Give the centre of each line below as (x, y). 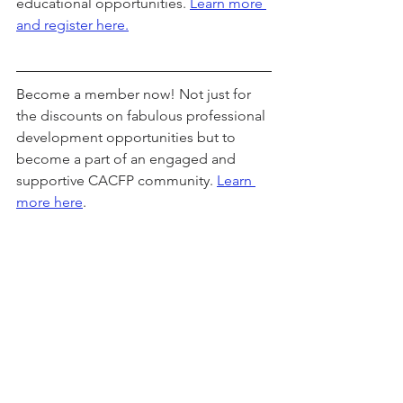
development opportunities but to (128, 138)
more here (49, 202)
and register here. (72, 25)
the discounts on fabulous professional (143, 116)
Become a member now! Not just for (135, 94)
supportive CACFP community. (116, 181)
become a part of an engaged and (128, 159)
